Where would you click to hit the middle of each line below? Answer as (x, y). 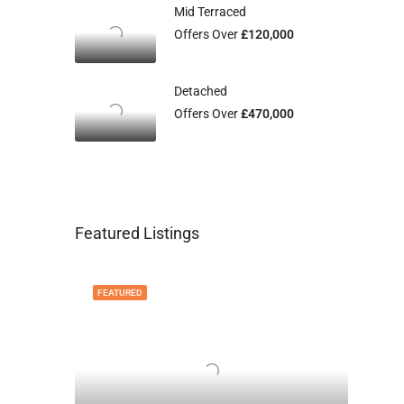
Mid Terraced (210, 12)
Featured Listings (137, 234)
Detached (201, 91)
